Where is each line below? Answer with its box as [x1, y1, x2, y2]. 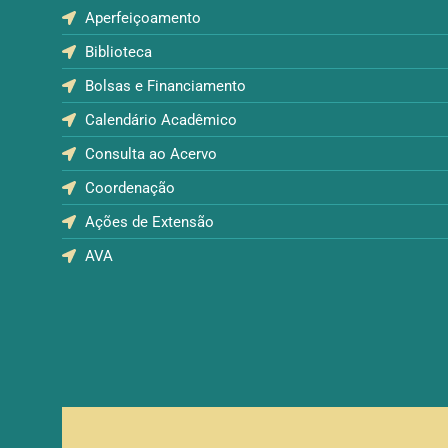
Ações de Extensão [84, 213, 214, 232]
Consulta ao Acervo [84, 145, 217, 164]
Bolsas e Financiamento [84, 77, 246, 96]
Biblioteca [84, 43, 152, 62]
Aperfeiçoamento [84, 9, 201, 28]
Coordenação [84, 179, 175, 198]
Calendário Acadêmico [84, 111, 237, 130]
